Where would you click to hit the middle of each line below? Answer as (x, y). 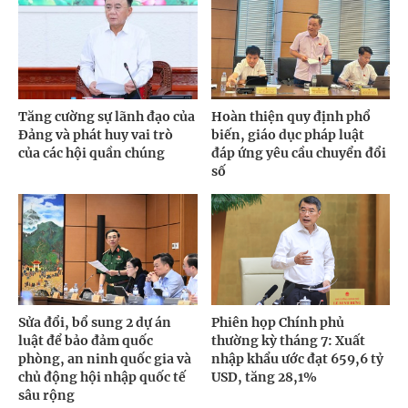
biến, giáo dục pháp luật (287, 134)
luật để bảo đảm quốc (86, 341)
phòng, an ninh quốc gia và (105, 359)
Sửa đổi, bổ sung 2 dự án (95, 323)
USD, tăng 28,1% (264, 377)
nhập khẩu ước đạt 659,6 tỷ (297, 359)
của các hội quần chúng (92, 153)
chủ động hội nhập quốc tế (102, 377)
